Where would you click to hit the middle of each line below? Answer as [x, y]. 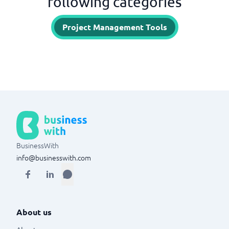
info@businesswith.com [54, 157]
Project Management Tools [114, 27]
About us [34, 212]
